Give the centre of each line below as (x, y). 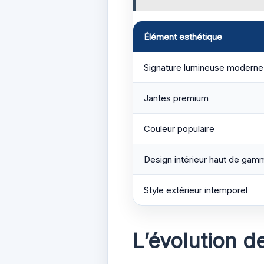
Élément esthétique (183, 37)
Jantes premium (176, 98)
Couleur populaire (179, 129)
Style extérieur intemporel (196, 190)
